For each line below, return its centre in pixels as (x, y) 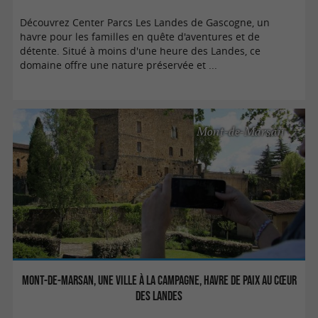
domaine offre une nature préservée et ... (119, 65)
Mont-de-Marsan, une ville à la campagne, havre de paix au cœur (159, 280)
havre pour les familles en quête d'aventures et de (140, 37)
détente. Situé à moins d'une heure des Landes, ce (141, 51)
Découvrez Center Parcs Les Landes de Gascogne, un (145, 22)
